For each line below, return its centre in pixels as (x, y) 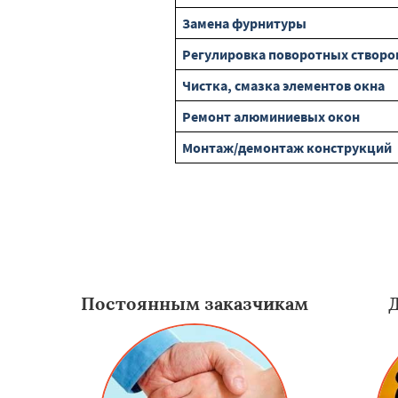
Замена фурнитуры (244, 23)
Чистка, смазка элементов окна (283, 85)
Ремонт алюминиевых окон (271, 116)
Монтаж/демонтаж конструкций (287, 147)
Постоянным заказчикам (194, 303)
